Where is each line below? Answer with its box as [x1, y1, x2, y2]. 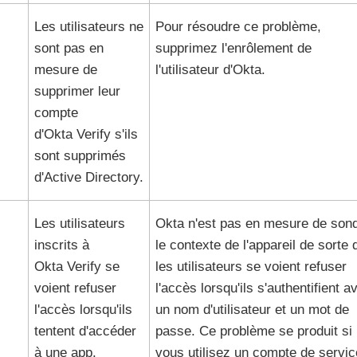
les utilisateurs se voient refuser [155, 259, 347, 274]
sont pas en [33, 41, 104, 56]
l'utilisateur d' [155, 62, 233, 77]
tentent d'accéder [33, 324, 136, 339]
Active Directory [43, 170, 139, 185]
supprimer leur [33, 84, 120, 99]
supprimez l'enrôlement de [155, 41, 312, 56]
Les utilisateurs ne [33, 19, 143, 34]
